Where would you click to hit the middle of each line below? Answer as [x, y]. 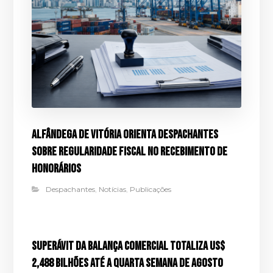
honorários [57, 168]
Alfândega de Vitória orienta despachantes [125, 134]
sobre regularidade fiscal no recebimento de [130, 151]
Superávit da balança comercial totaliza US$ [129, 246]
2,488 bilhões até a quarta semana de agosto [128, 263]
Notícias [113, 189]
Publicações [151, 189]
